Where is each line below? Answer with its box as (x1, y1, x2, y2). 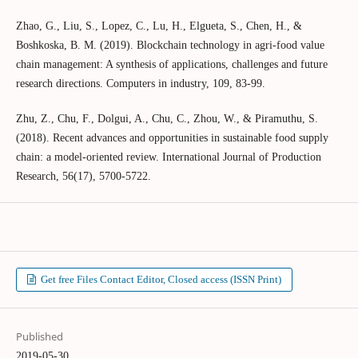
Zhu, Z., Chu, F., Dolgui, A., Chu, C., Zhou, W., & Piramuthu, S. (15, 112, 318, 125)
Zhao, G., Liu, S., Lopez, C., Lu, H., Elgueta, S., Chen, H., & (15, 19, 302, 32)
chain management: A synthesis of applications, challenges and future (15, 58, 328, 70)
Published (15, 328, 63, 344)
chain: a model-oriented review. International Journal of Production (15, 150, 321, 163)
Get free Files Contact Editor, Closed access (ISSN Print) (38, 272, 282, 285)
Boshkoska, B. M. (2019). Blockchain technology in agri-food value (15, 38, 324, 51)
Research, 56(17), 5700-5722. (15, 169, 151, 182)
